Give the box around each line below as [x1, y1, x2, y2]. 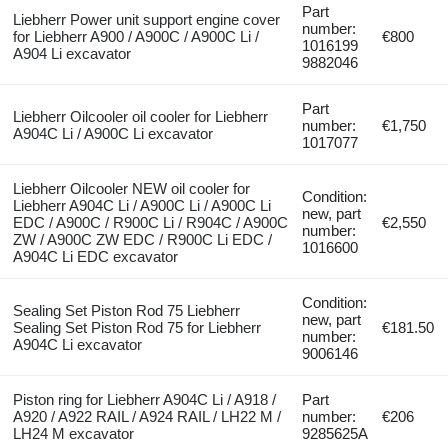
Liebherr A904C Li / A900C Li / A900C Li [12, 197, 271, 215]
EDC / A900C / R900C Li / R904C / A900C [12, 214, 288, 232]
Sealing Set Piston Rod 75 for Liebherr [12, 319, 261, 337]
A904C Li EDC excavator [12, 248, 178, 266]
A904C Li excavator [12, 336, 142, 354]
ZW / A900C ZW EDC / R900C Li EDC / [12, 231, 272, 249]
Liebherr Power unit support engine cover [12, 11, 280, 29]
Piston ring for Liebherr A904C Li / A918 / [12, 391, 276, 409]
